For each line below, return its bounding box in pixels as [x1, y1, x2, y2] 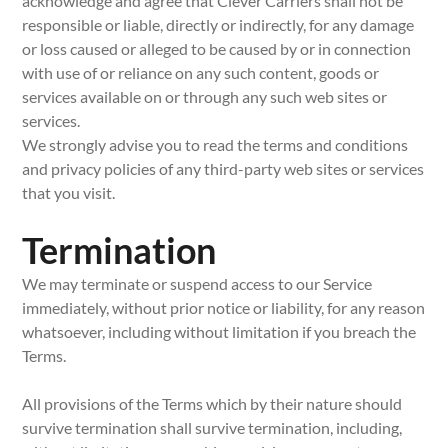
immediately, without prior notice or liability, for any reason [22, 298, 426, 317]
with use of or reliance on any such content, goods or [22, 63, 380, 82]
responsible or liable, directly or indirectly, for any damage [22, 15, 415, 34]
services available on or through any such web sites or [22, 87, 388, 106]
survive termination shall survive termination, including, [22, 418, 403, 437]
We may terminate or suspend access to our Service [22, 274, 373, 293]
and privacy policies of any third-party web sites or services [22, 159, 425, 178]
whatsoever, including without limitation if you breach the [22, 322, 417, 341]
